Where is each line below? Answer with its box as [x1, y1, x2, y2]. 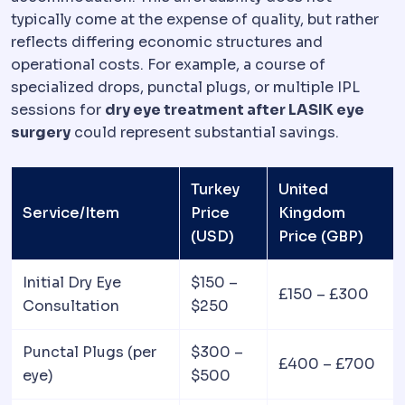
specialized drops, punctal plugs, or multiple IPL [11, 78, 360, 98]
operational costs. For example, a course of [11, 55, 325, 75]
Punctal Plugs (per [23, 343, 156, 363]
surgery [11, 123, 71, 143]
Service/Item [23, 203, 119, 223]
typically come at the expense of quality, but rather [11, 10, 379, 30]
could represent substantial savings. [71, 123, 339, 143]
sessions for [11, 100, 105, 120]
